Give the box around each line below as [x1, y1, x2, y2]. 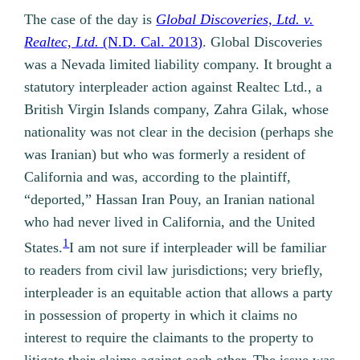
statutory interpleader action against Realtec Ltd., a [24, 79, 323, 96]
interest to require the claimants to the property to [24, 329, 314, 346]
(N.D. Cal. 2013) [99, 34, 203, 51]
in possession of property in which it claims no [24, 307, 298, 324]
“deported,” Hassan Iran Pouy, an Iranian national [24, 191, 316, 208]
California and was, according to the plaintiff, [24, 169, 292, 186]
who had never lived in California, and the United [24, 214, 316, 231]
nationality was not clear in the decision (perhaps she [24, 124, 334, 141]
